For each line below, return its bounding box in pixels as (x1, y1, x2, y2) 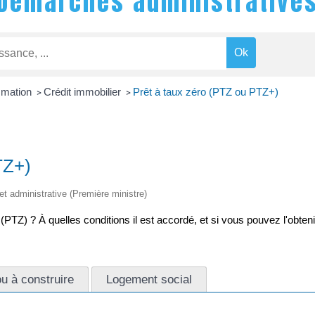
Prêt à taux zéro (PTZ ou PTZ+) (132, 86, 278, 98)
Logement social (106, 272, 192, 286)
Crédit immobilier (43, 86, 124, 98)
